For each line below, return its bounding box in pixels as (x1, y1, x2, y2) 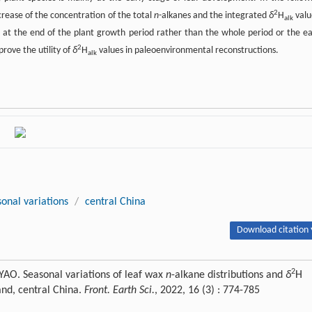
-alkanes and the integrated (158, 10, 270, 21)
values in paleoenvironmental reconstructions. (97, 45, 279, 56)
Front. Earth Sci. (84, 285, 155, 296)
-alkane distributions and (171, 270, 286, 281)
